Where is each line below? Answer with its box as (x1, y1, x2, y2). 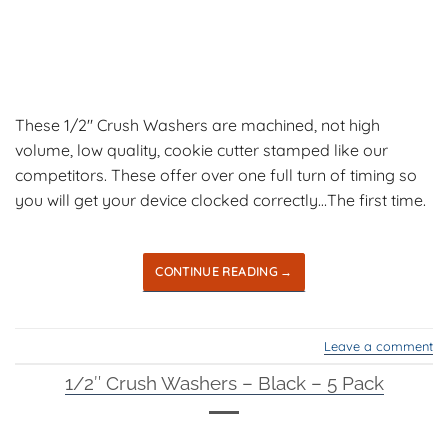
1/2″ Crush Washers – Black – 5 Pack (64, 371, 384, 394)
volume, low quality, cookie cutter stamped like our (15, 139, 388, 160)
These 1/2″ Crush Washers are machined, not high (15, 114, 380, 135)
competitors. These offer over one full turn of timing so (15, 164, 417, 185)
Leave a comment (324, 337, 433, 354)
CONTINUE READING (155, 264, 281, 280)
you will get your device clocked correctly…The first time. (15, 189, 426, 210)
